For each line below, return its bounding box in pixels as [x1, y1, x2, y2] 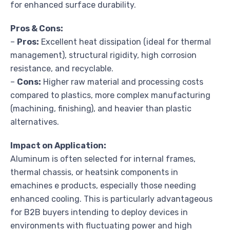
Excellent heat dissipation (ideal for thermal [39, 36, 211, 47]
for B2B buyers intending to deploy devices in [10, 207, 188, 217]
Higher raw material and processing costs [41, 76, 203, 87]
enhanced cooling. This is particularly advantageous [10, 194, 213, 204]
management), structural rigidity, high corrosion [10, 50, 197, 60]
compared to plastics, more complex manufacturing [10, 90, 210, 100]
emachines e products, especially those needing [10, 180, 196, 190]
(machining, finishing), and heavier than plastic [10, 103, 191, 113]
